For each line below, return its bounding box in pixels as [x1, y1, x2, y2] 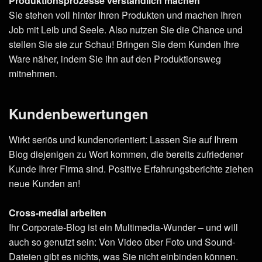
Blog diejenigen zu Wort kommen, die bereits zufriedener [9, 147, 243, 161]
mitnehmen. [9, 67, 57, 81]
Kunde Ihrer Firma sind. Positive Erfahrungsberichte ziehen [9, 162, 253, 176]
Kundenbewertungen [9, 104, 149, 124]
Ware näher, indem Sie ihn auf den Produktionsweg [9, 52, 221, 66]
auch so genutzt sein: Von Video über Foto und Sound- [9, 235, 235, 249]
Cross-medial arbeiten [9, 206, 106, 220]
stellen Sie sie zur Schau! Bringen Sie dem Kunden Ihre [9, 37, 239, 51]
